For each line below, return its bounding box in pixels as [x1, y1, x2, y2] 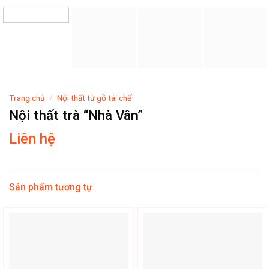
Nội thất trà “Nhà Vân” [9, 107, 143, 123]
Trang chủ [9, 93, 45, 103]
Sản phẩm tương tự [9, 181, 92, 193]
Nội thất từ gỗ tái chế [57, 93, 132, 103]
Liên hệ [9, 130, 55, 147]
